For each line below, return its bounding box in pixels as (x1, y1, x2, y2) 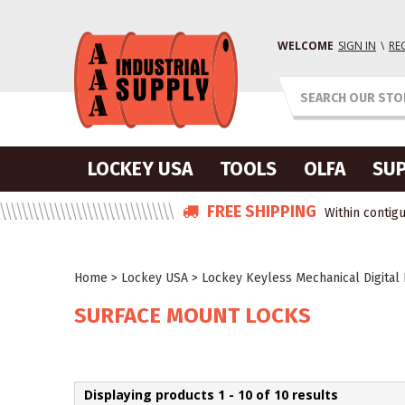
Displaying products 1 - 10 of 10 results (84, 386, 338, 403)
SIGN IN (338, 38, 376, 53)
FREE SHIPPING (203, 202, 316, 221)
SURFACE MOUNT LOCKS (74, 303, 311, 328)
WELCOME (278, 38, 334, 53)
